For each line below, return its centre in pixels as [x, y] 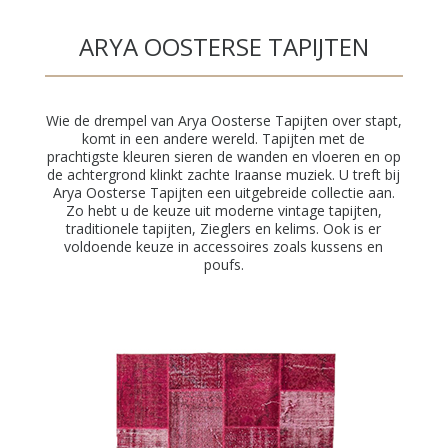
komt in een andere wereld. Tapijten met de [224, 138]
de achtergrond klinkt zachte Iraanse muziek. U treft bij [224, 174]
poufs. [223, 264]
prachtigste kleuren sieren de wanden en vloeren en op [223, 156]
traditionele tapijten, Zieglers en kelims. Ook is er [224, 228]
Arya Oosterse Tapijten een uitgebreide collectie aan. [223, 192]
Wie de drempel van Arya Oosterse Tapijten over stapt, [223, 120]
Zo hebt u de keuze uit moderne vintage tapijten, [223, 210]
